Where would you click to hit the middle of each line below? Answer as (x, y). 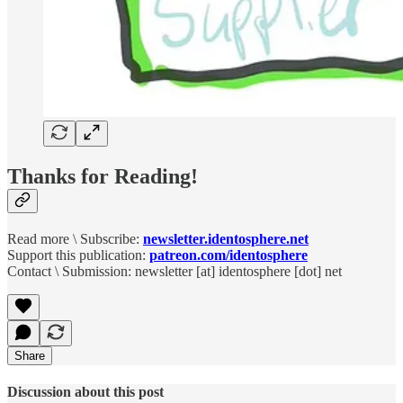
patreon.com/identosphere (228, 255)
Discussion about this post (85, 392)
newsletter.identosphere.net (226, 239)
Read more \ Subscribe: (75, 239)
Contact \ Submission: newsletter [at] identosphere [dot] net (175, 272)
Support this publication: (78, 255)
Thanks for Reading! (103, 177)
